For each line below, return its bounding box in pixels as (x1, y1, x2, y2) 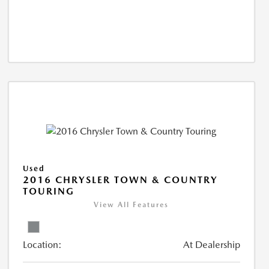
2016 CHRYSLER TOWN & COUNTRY (22, 174, 218, 186)
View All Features (94, 200, 169, 209)
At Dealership (183, 238, 240, 250)
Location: (22, 238, 62, 250)
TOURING (22, 185, 74, 197)
